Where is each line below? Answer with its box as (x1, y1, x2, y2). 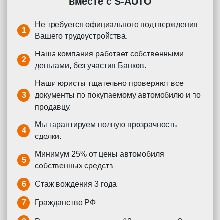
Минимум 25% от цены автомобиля (35, 150, 164, 159)
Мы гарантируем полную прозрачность (35, 120, 177, 129)
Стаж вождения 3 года (35, 180, 117, 189)
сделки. (35, 132, 61, 141)
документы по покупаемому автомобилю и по (35, 91, 201, 100)
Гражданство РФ (35, 198, 96, 207)
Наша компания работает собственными (35, 50, 184, 58)
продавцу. (35, 103, 71, 111)
